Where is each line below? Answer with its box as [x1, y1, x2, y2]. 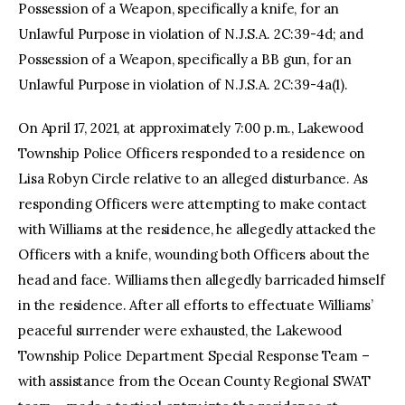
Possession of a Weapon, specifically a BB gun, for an [18, 51, 353, 69]
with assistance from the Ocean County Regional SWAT [18, 372, 371, 390]
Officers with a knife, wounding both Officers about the [18, 245, 370, 263]
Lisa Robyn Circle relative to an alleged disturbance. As [18, 169, 368, 187]
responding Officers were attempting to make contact [18, 194, 367, 212]
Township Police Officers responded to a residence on [18, 144, 366, 162]
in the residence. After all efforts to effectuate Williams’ [18, 296, 374, 314]
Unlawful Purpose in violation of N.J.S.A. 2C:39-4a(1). [18, 76, 348, 94]
